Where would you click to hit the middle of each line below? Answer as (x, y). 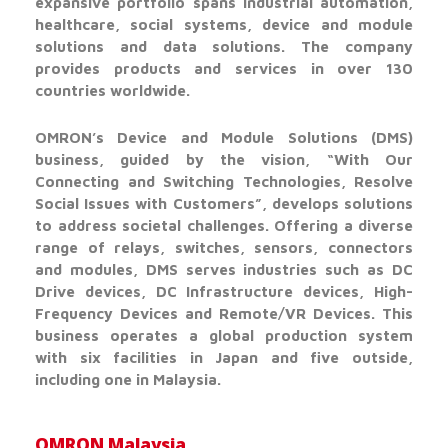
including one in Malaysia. (128, 380)
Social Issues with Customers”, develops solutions (224, 204)
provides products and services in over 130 (224, 69)
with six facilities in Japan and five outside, (224, 358)
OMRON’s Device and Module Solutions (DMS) (224, 138)
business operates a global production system (224, 336)
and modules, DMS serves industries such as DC (224, 270)
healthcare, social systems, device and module (224, 25)
